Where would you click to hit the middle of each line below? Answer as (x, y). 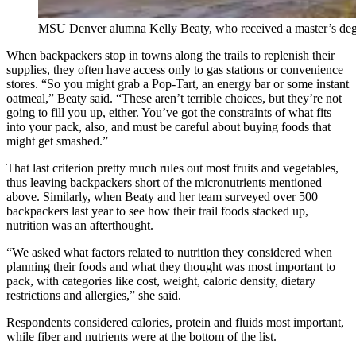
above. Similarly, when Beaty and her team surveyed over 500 (162, 196)
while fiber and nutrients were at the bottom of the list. (141, 336)
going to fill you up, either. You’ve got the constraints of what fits (169, 112)
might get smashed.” (57, 141)
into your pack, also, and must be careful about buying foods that (168, 126)
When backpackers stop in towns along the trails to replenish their (170, 55)
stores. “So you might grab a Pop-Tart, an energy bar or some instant (178, 83)
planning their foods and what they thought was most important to (171, 266)
